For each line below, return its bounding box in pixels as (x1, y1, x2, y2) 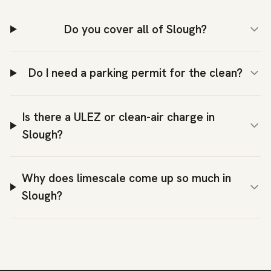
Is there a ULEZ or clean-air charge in (22, 109, 215, 125)
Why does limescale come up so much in (21, 171, 231, 186)
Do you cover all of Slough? (64, 21, 207, 37)
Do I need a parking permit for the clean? (28, 65, 243, 81)
